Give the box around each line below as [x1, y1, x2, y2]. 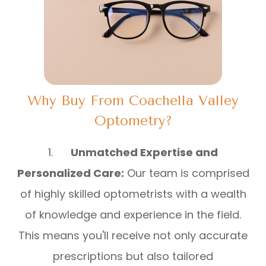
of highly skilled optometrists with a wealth [20, 186, 246, 201]
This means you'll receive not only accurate [18, 228, 248, 243]
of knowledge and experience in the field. [25, 207, 241, 222]
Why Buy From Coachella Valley [27, 93, 239, 109]
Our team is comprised [123, 166, 249, 180]
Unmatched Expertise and [71, 145, 218, 160]
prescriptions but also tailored [53, 249, 213, 264]
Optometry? [94, 113, 172, 129]
